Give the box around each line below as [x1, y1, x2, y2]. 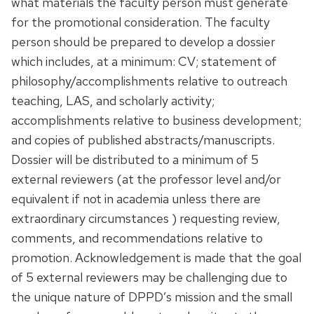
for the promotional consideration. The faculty [11, 13, 270, 30]
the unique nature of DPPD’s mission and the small [11, 288, 292, 305]
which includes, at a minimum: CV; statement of [11, 53, 277, 69]
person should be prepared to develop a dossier [11, 33, 275, 50]
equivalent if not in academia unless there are [11, 190, 261, 207]
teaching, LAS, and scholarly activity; [11, 92, 214, 109]
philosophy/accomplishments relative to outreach [11, 72, 287, 89]
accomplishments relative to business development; [11, 111, 301, 128]
